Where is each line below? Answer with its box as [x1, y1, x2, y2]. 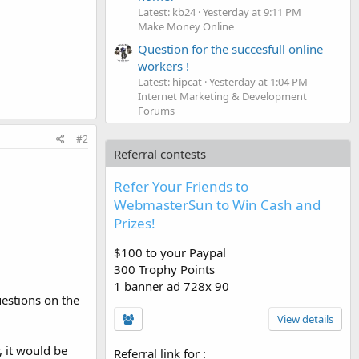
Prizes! [114, 213, 155, 232]
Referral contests [114, 145, 206, 162]
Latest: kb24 [138, 4, 196, 19]
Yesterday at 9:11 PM [203, 4, 301, 19]
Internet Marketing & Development [138, 88, 307, 103]
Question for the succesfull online [138, 40, 323, 57]
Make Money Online [138, 18, 234, 34]
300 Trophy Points [114, 260, 215, 277]
